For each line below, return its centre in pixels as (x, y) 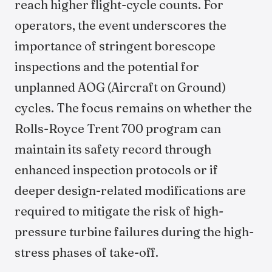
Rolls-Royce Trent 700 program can (118, 128)
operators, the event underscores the (121, 25)
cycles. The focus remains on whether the (133, 108)
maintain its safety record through (113, 149)
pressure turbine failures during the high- (134, 232)
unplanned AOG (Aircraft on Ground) (120, 87)
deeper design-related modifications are (130, 190)
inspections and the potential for (107, 66)
